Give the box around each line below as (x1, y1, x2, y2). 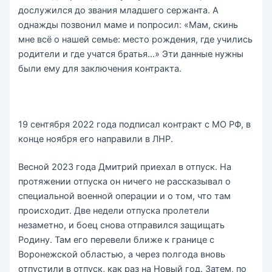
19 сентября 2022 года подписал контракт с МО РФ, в (18, 118, 251, 130)
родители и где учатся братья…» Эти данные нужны (18, 49, 244, 60)
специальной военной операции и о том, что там (18, 190, 231, 202)
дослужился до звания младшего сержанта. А (18, 5, 219, 16)
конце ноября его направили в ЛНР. (18, 133, 174, 144)
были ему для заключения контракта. (18, 63, 182, 75)
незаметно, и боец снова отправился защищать (18, 219, 225, 231)
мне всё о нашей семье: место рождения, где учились (18, 34, 253, 46)
